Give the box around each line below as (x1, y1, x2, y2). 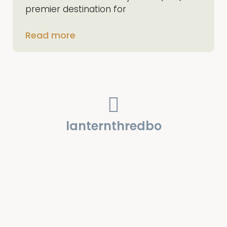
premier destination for (25, 3, 126, 15)
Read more (25, 28, 75, 42)
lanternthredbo (65, 117, 162, 134)
